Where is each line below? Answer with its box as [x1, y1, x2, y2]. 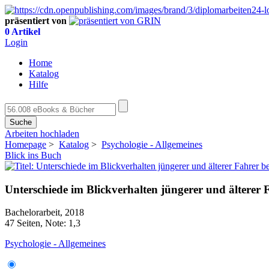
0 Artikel [5, 26, 40, 37]
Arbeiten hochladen [5, 128, 79, 139]
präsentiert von [5, 16, 67, 26]
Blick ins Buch [5, 150, 61, 160]
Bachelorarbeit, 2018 [5, 207, 84, 218]
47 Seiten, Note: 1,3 [5, 218, 80, 229]
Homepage [5, 139, 46, 150]
